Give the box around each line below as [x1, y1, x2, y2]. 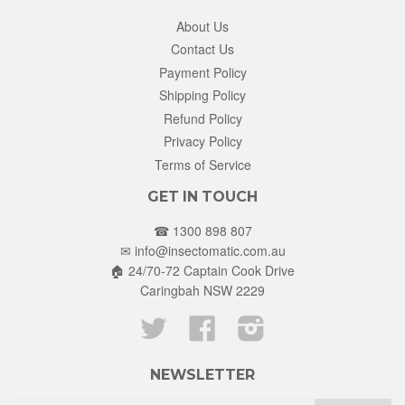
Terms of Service [154, 155, 251, 174]
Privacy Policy [163, 132, 242, 151]
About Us [176, 16, 229, 35]
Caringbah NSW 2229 [140, 280, 265, 299]
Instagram [265, 314, 323, 333]
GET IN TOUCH [147, 187, 258, 205]
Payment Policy [158, 62, 247, 81]
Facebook [216, 314, 273, 333]
